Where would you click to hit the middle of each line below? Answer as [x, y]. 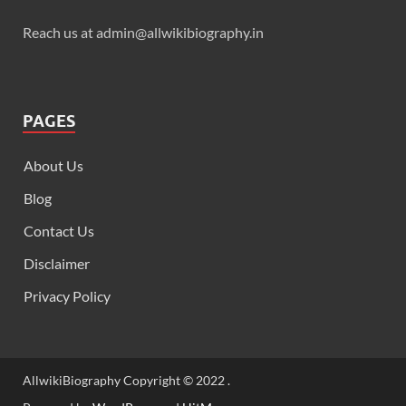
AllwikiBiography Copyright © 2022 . [126, 381]
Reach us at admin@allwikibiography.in [143, 33]
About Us [53, 166]
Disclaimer [57, 264]
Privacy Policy [67, 296]
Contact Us [59, 231]
